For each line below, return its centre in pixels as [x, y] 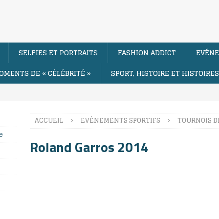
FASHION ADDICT [147, 52]
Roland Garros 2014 [89, 147]
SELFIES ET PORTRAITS [58, 52]
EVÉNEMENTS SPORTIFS [120, 120]
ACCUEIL [49, 120]
